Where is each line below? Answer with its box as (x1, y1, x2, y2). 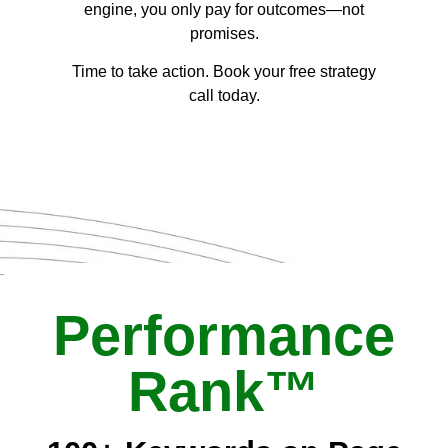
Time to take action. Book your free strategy (72, 63, 376, 81)
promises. (189, 24, 259, 42)
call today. (188, 87, 260, 105)
